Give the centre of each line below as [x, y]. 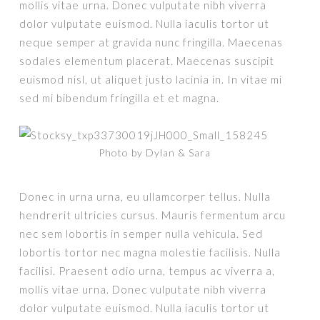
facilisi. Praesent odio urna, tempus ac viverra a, [147, 271]
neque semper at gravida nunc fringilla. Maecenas [151, 42]
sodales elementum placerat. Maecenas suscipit [147, 61]
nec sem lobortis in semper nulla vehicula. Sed [141, 234]
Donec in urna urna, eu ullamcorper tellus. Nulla [145, 196]
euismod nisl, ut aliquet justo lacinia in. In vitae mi [151, 79]
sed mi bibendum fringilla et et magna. [120, 98]
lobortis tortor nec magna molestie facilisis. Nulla [150, 252]
